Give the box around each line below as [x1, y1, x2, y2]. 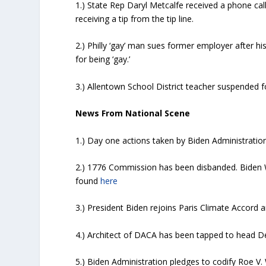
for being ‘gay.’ [75, 53, 131, 65]
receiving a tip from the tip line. [75, 12, 194, 24]
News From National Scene [75, 107, 191, 119]
